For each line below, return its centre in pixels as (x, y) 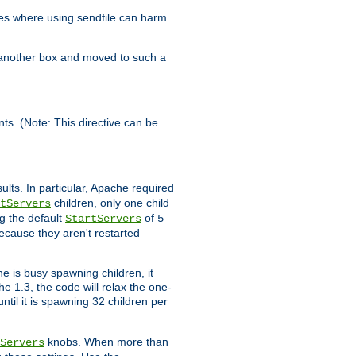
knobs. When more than (106, 342)
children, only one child (110, 203)
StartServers (103, 219)
